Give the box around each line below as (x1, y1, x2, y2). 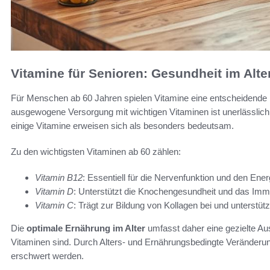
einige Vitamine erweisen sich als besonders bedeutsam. (11, 120, 234, 131)
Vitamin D (35, 186, 74, 196)
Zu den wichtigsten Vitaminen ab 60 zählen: (11, 146, 181, 157)
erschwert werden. (11, 250, 84, 261)
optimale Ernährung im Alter (27, 222, 145, 233)
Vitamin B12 (35, 172, 83, 183)
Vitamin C (35, 199, 74, 210)
